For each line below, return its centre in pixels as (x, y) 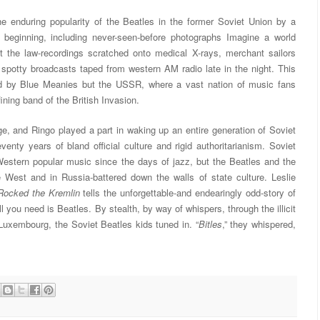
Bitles (210, 224)
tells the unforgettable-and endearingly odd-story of (188, 192)
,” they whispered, (259, 224)
